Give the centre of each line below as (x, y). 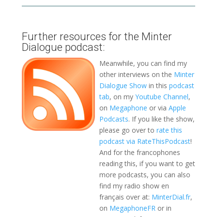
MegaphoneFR (132, 208)
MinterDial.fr (171, 197)
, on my (122, 96)
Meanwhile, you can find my (143, 63)
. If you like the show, (161, 119)
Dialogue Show (123, 85)
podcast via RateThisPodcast (145, 141)
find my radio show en (134, 186)
